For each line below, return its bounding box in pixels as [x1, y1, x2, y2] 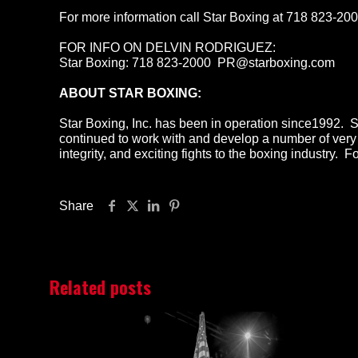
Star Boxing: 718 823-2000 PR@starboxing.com [59, 56, 336, 70]
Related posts [50, 274, 151, 300]
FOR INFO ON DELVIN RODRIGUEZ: [59, 41, 286, 54]
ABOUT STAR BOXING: [59, 86, 202, 100]
